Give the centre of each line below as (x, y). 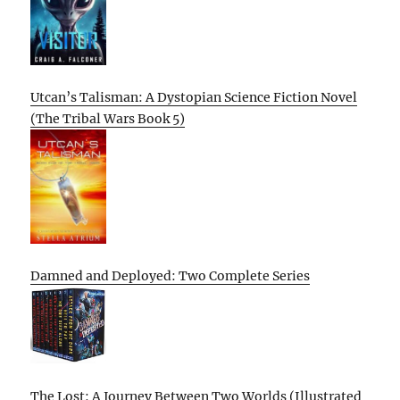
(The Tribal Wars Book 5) (108, 119)
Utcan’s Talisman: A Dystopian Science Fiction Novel (194, 98)
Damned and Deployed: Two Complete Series (171, 276)
